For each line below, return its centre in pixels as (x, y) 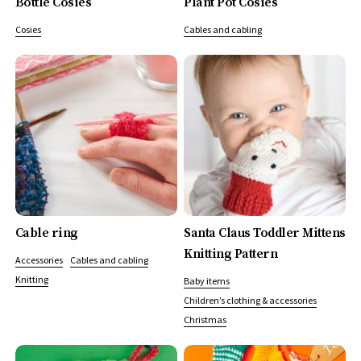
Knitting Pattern (231, 254)
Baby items (207, 281)
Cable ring (46, 233)
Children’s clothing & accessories (251, 301)
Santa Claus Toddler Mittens (265, 233)
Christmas (205, 320)
